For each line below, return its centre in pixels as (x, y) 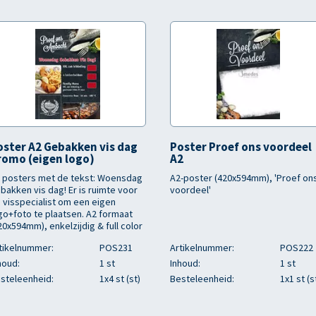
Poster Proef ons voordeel (241, 147)
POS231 (116, 248)
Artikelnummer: (202, 248)
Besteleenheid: (202, 279)
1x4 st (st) (120, 279)
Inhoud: (185, 263)
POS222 (297, 248)
